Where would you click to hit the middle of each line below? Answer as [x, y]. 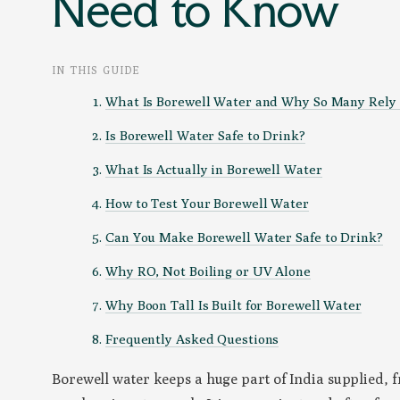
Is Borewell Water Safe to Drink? [205, 136]
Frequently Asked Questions [192, 339]
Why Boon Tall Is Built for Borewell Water [233, 305]
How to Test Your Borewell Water [207, 204]
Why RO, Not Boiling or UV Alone [208, 271]
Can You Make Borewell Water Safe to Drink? [244, 237]
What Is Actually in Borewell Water [214, 170]
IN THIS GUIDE [96, 71]
